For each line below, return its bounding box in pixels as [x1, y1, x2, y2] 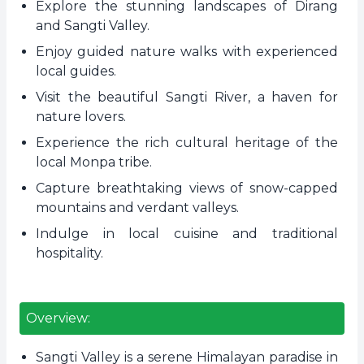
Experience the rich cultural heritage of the [36, 135, 338, 150]
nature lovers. [36, 109, 126, 124]
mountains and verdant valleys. [36, 200, 239, 215]
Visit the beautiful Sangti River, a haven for [36, 89, 338, 105]
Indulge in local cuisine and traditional [36, 226, 338, 241]
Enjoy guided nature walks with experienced [36, 44, 338, 59]
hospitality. [36, 245, 103, 261]
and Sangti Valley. [36, 18, 149, 33]
